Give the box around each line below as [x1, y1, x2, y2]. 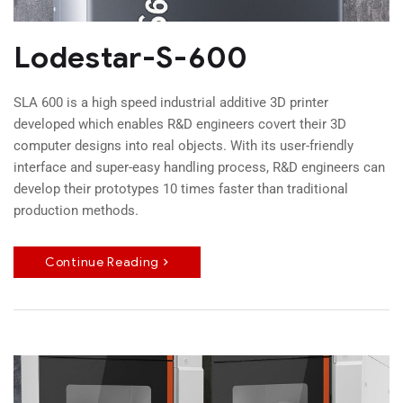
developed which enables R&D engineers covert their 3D [13, 115, 346, 132]
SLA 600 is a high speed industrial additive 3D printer [13, 94, 328, 111]
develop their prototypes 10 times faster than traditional [13, 180, 348, 197]
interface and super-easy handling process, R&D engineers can [13, 158, 385, 175]
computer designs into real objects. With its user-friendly [13, 137, 354, 154]
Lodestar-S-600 [13, 38, 248, 76]
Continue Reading [45, 254, 160, 270]
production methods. [13, 201, 139, 219]
